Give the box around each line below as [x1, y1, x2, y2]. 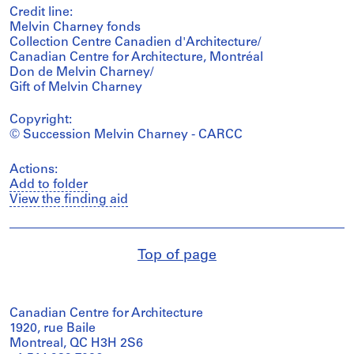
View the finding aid [9, 193, 128, 206]
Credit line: [9, 6, 73, 19]
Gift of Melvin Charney [9, 81, 142, 94]
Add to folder [9, 178, 88, 191]
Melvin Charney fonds [9, 21, 141, 34]
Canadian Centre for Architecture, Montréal [9, 51, 263, 64]
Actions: [9, 163, 58, 176]
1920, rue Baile [9, 322, 96, 335]
